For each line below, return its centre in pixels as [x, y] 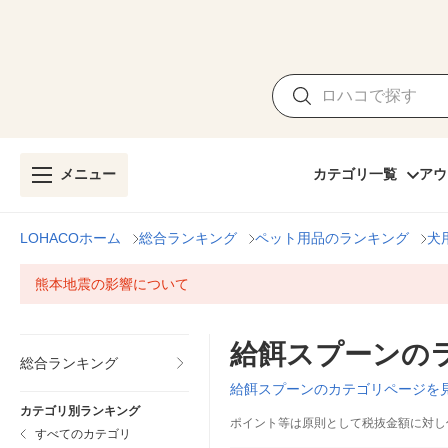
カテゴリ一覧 [355, 174]
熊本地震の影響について [112, 284]
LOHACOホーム [70, 238]
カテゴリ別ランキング [80, 411]
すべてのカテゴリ [83, 434]
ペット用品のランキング [332, 238]
